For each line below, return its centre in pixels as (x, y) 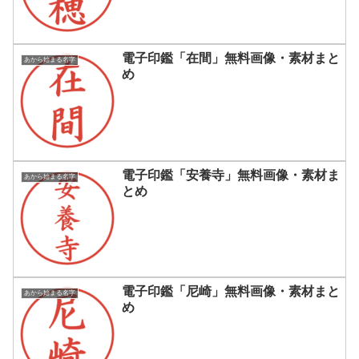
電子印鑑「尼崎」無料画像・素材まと (231, 292)
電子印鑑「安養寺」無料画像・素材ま (231, 175)
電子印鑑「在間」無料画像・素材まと (231, 58)
